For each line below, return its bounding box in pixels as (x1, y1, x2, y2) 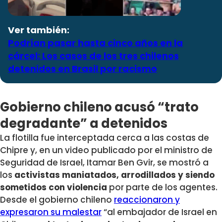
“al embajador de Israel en (102, 206, 217, 218)
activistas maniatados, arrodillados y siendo (14, 168, 215, 181)
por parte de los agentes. (107, 181, 218, 193)
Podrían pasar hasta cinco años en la (8, 36, 183, 49)
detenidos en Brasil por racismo (8, 62, 157, 75)
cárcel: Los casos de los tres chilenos (8, 49, 179, 62)
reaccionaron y (114, 193, 180, 206)
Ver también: (8, 23, 69, 36)
